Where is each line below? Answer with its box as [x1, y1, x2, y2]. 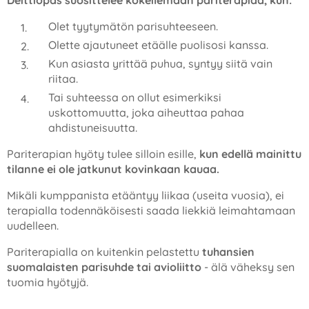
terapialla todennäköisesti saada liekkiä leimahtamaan [7, 203, 295, 217]
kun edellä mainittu [199, 147, 301, 161]
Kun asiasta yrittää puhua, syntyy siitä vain [48, 57, 272, 70]
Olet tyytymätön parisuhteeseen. [48, 19, 218, 33]
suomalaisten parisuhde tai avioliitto [7, 260, 201, 274]
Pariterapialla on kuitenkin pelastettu [7, 245, 202, 259]
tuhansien [202, 245, 255, 259]
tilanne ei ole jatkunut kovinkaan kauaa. [7, 162, 219, 176]
